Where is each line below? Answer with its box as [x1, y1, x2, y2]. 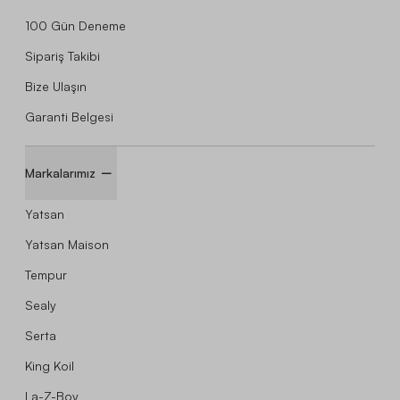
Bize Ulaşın [25, 78, 87, 94]
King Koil [25, 357, 74, 373]
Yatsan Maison [25, 236, 109, 252]
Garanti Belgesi [25, 108, 113, 124]
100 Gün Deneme [25, 17, 126, 33]
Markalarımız [25, 164, 96, 180]
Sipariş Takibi [25, 47, 100, 63]
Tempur [25, 266, 67, 282]
